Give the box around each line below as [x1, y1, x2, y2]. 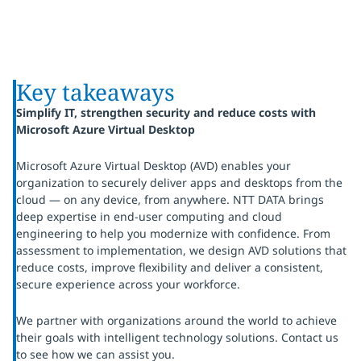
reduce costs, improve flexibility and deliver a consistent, [16, 259, 323, 275]
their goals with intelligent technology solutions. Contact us [16, 330, 338, 345]
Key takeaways [16, 77, 175, 107]
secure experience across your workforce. [16, 276, 240, 292]
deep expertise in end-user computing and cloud [16, 209, 282, 224]
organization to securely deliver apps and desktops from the [16, 175, 342, 190]
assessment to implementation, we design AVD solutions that [16, 243, 346, 258]
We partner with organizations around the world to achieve [16, 313, 337, 328]
